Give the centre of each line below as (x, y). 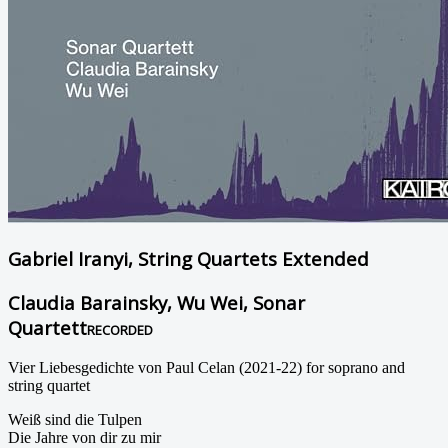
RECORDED (120, 329)
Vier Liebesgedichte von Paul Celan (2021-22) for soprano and (206, 367)
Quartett (47, 327)
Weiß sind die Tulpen (75, 419)
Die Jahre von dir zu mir (84, 437)
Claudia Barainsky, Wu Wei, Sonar (156, 302)
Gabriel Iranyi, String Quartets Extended (188, 259)
